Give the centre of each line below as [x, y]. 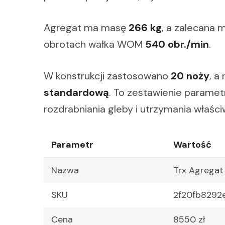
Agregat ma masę [86, 28]
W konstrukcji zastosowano [107, 76]
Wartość [192, 145]
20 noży [190, 76]
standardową [76, 93]
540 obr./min [177, 44]
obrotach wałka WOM [94, 44]
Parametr [72, 145]
